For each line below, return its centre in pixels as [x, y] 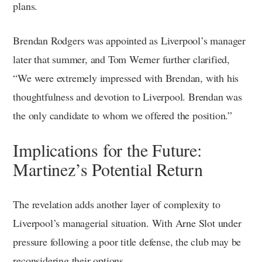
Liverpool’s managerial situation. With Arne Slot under [127, 223]
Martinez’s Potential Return [108, 169]
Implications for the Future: [107, 150]
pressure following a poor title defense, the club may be [127, 242]
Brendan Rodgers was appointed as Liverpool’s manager [129, 41]
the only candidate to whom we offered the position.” [123, 116]
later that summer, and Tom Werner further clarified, [121, 59]
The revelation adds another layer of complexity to [117, 204]
